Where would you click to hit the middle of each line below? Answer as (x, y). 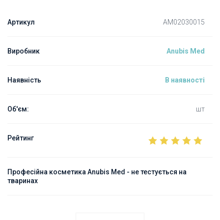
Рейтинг (21, 138)
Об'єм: (18, 109)
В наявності (185, 80)
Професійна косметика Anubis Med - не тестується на (97, 172)
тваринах (23, 181)
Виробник (24, 51)
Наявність (24, 80)
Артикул (21, 22)
